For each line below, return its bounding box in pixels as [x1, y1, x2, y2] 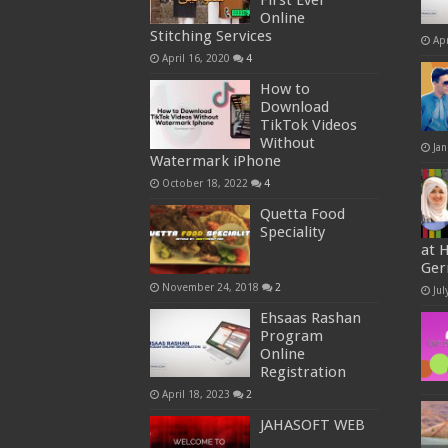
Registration [259, 362, 346, 381]
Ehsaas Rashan [259, 308, 361, 327]
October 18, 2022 [161, 177, 248, 190]
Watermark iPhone [149, 152, 281, 171]
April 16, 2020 [161, 52, 230, 65]
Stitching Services [149, 27, 272, 46]
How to [259, 80, 310, 99]
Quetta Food [259, 205, 345, 224]
